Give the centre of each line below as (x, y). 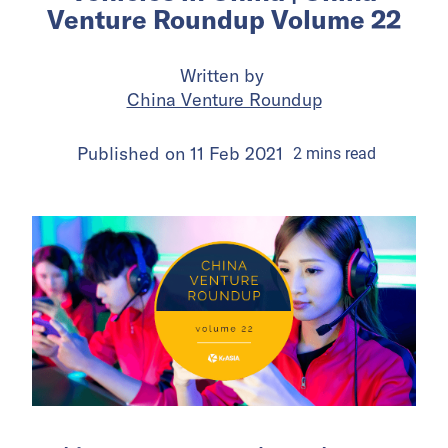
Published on (133, 154)
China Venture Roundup (224, 100)
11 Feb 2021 (236, 154)
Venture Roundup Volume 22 (224, 20)
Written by (224, 76)
